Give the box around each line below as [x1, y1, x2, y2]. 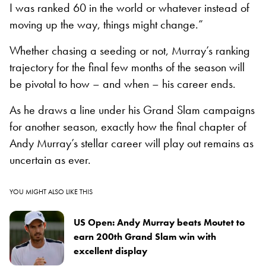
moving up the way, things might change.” [9, 17, 203, 33]
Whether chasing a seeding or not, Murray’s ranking [9, 43, 250, 59]
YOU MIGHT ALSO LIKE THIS [9, 187, 93, 197]
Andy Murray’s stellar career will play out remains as [9, 135, 254, 151]
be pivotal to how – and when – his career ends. [9, 76, 236, 92]
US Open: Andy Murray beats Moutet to [74, 216, 245, 229]
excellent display [74, 245, 147, 258]
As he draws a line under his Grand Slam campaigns [9, 102, 255, 118]
